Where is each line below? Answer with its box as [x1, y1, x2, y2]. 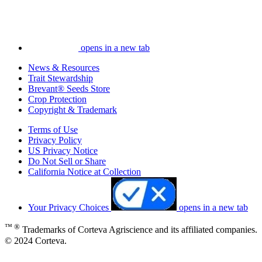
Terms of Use [28, 125, 78, 135]
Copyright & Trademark [28, 105, 117, 115]
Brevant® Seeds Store [28, 84, 110, 94]
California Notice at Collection [28, 167, 141, 177]
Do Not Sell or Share [28, 156, 106, 167]
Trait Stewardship [28, 73, 93, 84]
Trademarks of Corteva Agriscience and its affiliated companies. [20, 225, 257, 235]
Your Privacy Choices [28, 202, 111, 213]
